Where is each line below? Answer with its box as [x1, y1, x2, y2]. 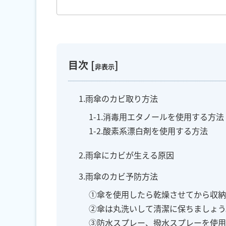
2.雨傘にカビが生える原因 [79, 149, 174, 161]
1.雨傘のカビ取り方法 [79, 92, 158, 105]
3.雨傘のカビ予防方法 [79, 170, 158, 183]
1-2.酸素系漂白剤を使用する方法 [89, 125, 208, 137]
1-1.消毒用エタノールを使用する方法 [89, 110, 224, 123]
